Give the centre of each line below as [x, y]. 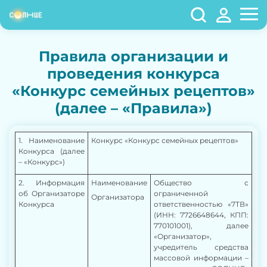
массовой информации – [201, 258]
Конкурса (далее [52, 151]
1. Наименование [52, 140]
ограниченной [181, 193]
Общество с [201, 183]
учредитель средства [201, 247]
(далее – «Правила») [133, 108]
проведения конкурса [133, 74]
